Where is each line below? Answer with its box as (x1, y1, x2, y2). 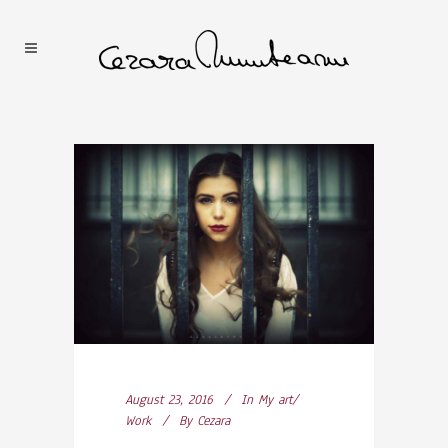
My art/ (258, 391, 298, 410)
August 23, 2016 (125, 391, 213, 410)
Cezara (197, 412, 230, 431)
